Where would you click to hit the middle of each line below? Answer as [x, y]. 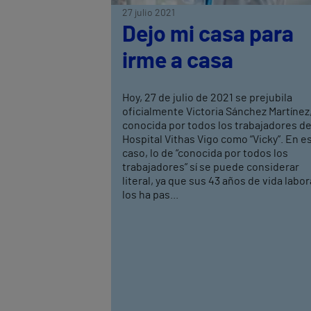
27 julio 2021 [149, 14]
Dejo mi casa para [208, 35]
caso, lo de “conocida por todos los [205, 154]
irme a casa [178, 61]
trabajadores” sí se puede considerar [211, 168]
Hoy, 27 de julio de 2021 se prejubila [207, 98]
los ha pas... [150, 195]
